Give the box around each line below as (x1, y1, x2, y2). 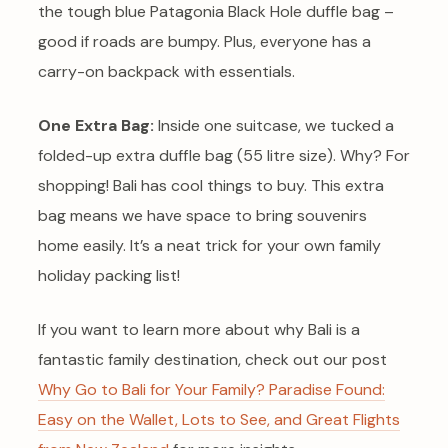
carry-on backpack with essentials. (38, 60, 295, 82)
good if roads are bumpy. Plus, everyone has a (38, 30, 371, 52)
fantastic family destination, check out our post (38, 348, 387, 370)
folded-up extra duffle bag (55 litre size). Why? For (38, 144, 410, 166)
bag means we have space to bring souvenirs (38, 204, 367, 226)
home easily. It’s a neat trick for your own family (38, 234, 381, 256)
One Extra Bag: (38, 114, 154, 136)
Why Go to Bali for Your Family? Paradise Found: (38, 378, 385, 400)
